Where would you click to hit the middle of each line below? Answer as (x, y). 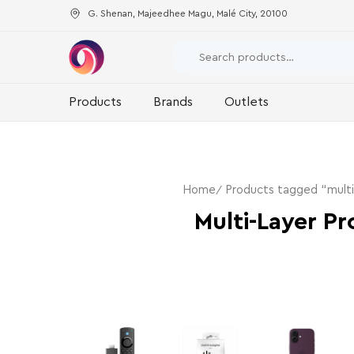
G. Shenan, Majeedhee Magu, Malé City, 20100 (188, 13)
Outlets (247, 102)
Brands (173, 102)
